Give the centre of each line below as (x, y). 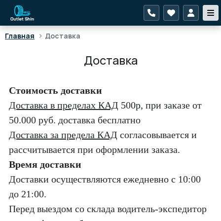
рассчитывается (42, 149)
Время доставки (45, 164)
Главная (20, 36)
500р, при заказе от (160, 105)
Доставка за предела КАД (63, 135)
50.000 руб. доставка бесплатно (75, 120)
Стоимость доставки (55, 90)
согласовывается (154, 135)
